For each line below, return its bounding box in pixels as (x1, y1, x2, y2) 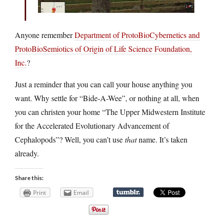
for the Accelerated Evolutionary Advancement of (15, 120, 169, 131)
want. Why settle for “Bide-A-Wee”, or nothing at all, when (15, 92, 199, 103)
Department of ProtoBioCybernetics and (74, 29, 200, 40)
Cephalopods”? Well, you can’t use (15, 134, 125, 145)
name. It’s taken (137, 134, 187, 145)
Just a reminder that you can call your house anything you (15, 78, 192, 89)
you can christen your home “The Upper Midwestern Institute (15, 106, 205, 117)
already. (15, 147, 39, 158)
